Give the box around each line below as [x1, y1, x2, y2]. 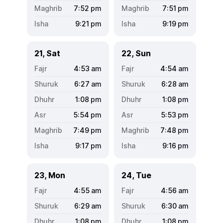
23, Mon [34, 170, 65, 180]
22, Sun [121, 48, 151, 58]
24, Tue [121, 170, 151, 180]
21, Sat [34, 48, 60, 58]
